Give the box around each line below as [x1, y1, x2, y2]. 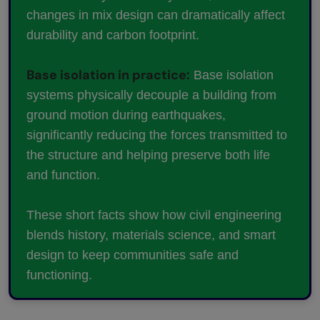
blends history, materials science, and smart [26, 228, 276, 243]
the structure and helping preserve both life [26, 148, 270, 163]
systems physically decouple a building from [26, 88, 276, 103]
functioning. [26, 268, 92, 283]
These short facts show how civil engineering [26, 208, 281, 223]
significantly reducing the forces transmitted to [26, 128, 287, 143]
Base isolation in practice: [26, 66, 190, 84]
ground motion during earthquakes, [26, 108, 226, 123]
